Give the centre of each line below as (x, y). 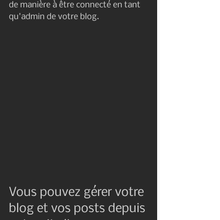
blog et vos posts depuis (79, 209)
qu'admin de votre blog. (54, 17)
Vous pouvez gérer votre (78, 193)
